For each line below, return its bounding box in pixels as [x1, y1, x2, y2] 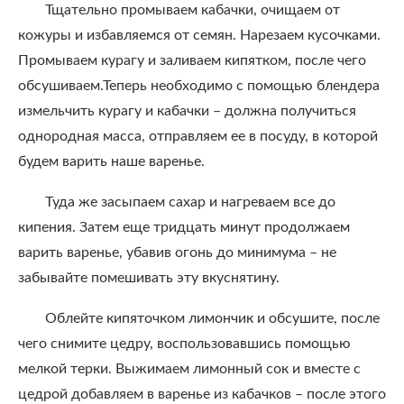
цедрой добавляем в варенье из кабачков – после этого [18, 387, 386, 401]
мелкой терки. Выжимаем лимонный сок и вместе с [18, 362, 361, 376]
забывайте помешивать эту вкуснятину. [18, 271, 280, 285]
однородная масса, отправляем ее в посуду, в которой [18, 129, 378, 143]
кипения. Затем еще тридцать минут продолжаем [18, 220, 350, 234]
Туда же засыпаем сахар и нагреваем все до [45, 195, 335, 209]
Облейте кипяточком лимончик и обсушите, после [45, 311, 380, 326]
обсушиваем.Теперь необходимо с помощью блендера [18, 78, 380, 93]
